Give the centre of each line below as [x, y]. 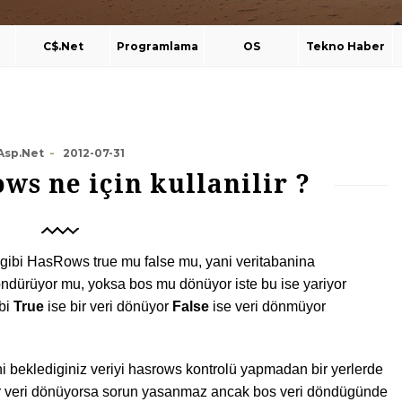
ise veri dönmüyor [267, 306]
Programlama [157, 46]
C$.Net [63, 46]
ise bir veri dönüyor [108, 306]
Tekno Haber [346, 46]
